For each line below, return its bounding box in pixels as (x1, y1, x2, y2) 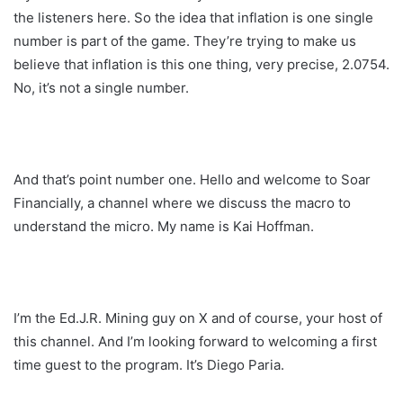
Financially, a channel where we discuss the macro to (13, 193, 351, 211)
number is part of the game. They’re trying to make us (13, 31, 356, 49)
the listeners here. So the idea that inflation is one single (13, 8, 373, 26)
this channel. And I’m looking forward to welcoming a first (13, 332, 377, 350)
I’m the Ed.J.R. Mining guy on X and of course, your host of (13, 309, 382, 327)
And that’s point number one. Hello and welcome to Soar (13, 170, 371, 188)
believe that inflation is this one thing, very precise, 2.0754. (13, 55, 390, 73)
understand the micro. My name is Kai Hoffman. (13, 217, 314, 235)
